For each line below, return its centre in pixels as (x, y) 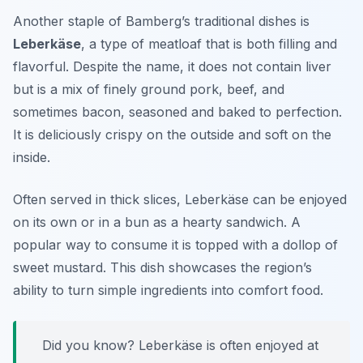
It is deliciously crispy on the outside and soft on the (172, 135)
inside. (32, 158)
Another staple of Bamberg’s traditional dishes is (161, 21)
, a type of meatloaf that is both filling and (209, 44)
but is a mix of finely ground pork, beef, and (149, 90)
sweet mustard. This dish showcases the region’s (162, 268)
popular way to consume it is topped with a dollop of (175, 245)
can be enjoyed (298, 200)
